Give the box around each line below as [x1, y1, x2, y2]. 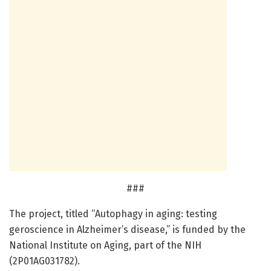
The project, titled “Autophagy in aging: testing [9, 207, 217, 220]
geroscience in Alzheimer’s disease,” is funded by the [9, 223, 246, 235]
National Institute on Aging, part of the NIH [9, 239, 201, 251]
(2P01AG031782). [9, 255, 80, 267]
